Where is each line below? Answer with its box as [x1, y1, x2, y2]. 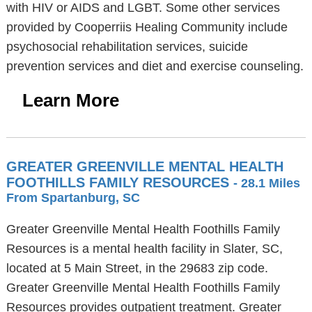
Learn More [22, 90, 119, 111]
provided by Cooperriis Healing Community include [6, 20, 288, 34]
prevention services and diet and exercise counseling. [6, 59, 304, 73]
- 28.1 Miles [233, 176, 300, 190]
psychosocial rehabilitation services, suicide [6, 40, 248, 54]
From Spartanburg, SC [6, 191, 140, 205]
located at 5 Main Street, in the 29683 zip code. [6, 261, 268, 275]
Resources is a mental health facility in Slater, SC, [6, 242, 283, 256]
